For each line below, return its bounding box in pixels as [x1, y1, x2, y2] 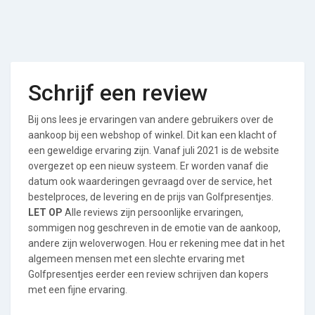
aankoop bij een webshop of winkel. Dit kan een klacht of [28, 129, 277, 141]
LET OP [28, 207, 63, 218]
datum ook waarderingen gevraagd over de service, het [28, 176, 272, 187]
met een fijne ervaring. [28, 284, 127, 295]
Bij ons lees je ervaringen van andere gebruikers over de [28, 114, 274, 125]
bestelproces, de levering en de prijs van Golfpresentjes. [28, 191, 274, 202]
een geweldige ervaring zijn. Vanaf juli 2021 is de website [28, 145, 279, 156]
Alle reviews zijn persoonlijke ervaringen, [63, 207, 243, 218]
